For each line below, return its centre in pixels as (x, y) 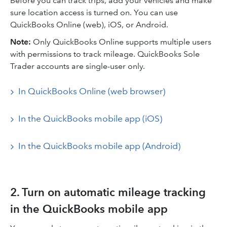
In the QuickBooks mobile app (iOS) (90, 119)
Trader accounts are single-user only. (78, 66)
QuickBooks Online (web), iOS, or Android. (89, 25)
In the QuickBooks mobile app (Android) (99, 146)
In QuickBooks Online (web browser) (92, 91)
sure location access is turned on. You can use (94, 12)
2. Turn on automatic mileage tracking (108, 192)
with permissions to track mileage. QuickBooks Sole (105, 54)
